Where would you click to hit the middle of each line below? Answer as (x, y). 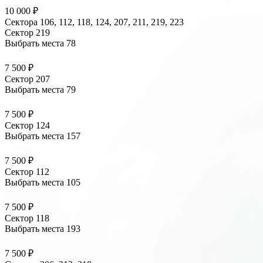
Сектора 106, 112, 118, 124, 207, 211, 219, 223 (94, 22)
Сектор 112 (27, 172)
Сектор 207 (27, 79)
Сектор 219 (27, 33)
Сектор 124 (27, 126)
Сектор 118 (27, 218)
